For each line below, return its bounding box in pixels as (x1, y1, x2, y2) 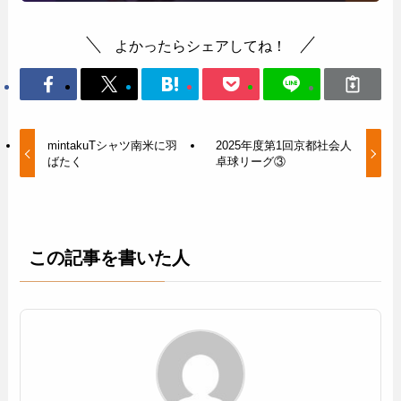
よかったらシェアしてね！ (115, 37, 286, 54)
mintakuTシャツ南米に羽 (47, 138, 177, 152)
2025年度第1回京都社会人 (216, 138, 353, 152)
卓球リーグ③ (216, 154, 286, 168)
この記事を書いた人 (29, 248, 191, 269)
